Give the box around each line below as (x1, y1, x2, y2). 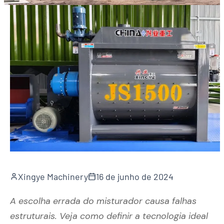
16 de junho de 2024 (96, 170, 173, 182)
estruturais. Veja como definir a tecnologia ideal (10, 209, 208, 222)
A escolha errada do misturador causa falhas (10, 194, 196, 207)
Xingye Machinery (18, 170, 88, 182)
